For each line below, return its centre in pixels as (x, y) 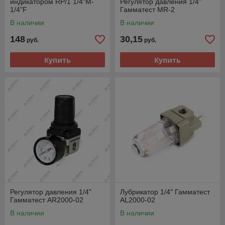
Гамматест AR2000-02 (47, 200)
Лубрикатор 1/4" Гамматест (165, 192)
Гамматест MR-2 (147, 10)
